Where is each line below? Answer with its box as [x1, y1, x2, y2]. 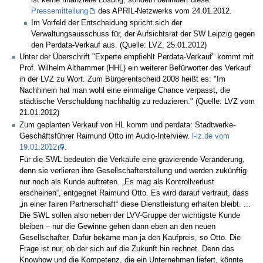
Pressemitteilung [31, 6, 89, 15]
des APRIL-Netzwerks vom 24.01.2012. [96, 6, 232, 15]
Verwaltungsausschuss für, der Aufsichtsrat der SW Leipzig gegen [31, 30, 255, 39]
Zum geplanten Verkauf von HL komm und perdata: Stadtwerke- [19, 120, 235, 129]
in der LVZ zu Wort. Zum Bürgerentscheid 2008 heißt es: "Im [19, 75, 225, 84]
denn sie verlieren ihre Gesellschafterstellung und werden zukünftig [19, 167, 247, 176]
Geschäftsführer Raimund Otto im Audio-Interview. [19, 131, 192, 140]
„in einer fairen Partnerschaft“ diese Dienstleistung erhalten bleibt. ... [19, 200, 251, 209]
